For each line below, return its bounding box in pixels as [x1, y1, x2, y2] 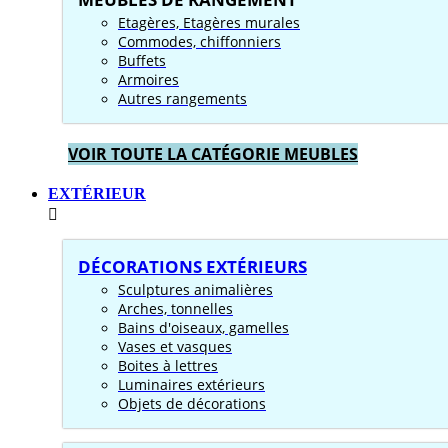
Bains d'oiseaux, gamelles [118, 318, 289, 337]
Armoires [118, 70, 179, 89]
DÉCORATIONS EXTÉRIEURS [78, 255, 307, 278]
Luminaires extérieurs [118, 375, 265, 394]
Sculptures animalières [118, 280, 273, 299]
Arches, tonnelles [118, 299, 233, 318]
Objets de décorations [118, 394, 266, 413]
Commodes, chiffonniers [118, 32, 281, 51]
